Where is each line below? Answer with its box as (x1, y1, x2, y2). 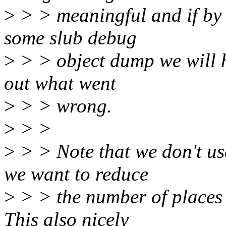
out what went (4, 72, 116, 94)
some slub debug (4, 27, 137, 49)
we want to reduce (4, 163, 148, 185)
